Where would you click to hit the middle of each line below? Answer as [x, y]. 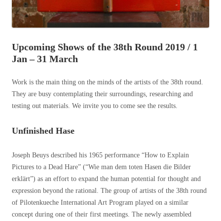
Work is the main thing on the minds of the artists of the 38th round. [108, 82]
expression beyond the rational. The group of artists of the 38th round [109, 191]
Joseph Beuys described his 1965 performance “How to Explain [100, 155]
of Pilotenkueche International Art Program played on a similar [100, 203]
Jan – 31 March [45, 59]
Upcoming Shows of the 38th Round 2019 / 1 [105, 47]
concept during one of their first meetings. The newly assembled [102, 215]
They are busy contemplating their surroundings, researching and [102, 94]
